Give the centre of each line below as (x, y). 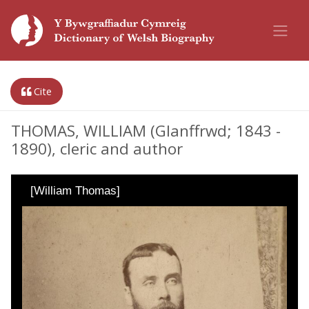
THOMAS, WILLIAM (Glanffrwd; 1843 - (146, 131)
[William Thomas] (75, 191)
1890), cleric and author (97, 149)
